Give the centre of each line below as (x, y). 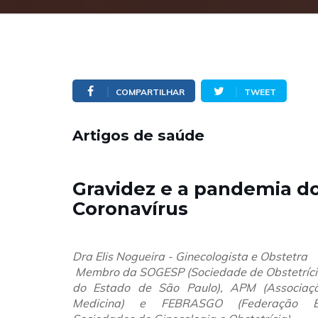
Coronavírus (130, 208)
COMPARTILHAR (150, 92)
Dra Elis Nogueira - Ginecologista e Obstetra (190, 256)
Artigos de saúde (138, 135)
